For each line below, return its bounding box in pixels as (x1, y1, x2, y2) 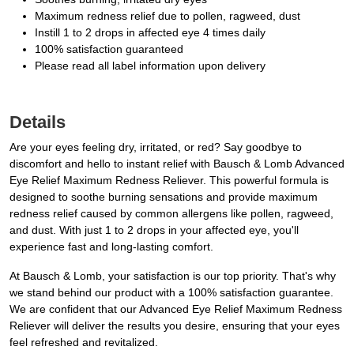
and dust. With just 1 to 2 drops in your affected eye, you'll (9, 224, 299, 237)
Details (9, 112, 66, 133)
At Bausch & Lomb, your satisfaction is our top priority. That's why (9, 269, 336, 283)
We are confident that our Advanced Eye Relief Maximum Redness (9, 303, 342, 316)
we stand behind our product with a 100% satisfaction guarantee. (9, 286, 333, 299)
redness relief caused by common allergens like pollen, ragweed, (9, 207, 333, 220)
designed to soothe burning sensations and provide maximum (9, 190, 318, 204)
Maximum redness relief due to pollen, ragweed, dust (35, 9, 300, 23)
